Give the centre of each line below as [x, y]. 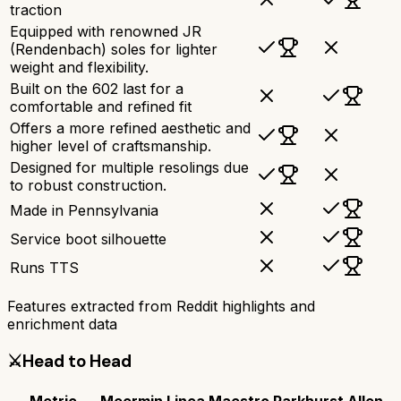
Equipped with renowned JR [106, 32]
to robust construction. [88, 186]
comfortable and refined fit [101, 107]
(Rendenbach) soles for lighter [114, 50]
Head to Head [77, 362]
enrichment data [62, 324]
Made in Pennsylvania [84, 211]
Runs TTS [44, 268]
